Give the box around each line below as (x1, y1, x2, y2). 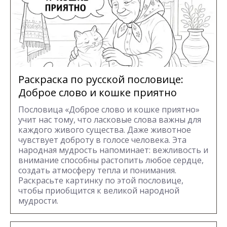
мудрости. (18, 195, 58, 206)
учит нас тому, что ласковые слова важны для (18, 113, 201, 125)
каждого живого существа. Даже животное (18, 124, 191, 135)
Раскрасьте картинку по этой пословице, (18, 174, 183, 186)
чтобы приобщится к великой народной (18, 184, 179, 196)
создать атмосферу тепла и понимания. (18, 164, 176, 176)
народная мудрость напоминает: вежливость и (18, 144, 208, 156)
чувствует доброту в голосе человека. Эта (18, 134, 186, 145)
